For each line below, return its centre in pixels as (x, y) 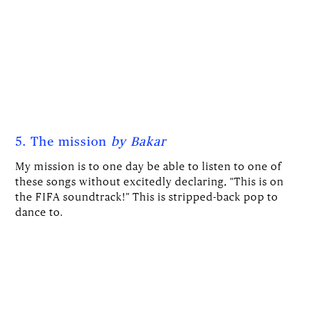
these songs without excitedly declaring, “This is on (150, 181)
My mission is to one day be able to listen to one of (149, 166)
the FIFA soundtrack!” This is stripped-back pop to (147, 196)
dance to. (40, 211)
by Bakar (139, 142)
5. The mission (64, 142)
